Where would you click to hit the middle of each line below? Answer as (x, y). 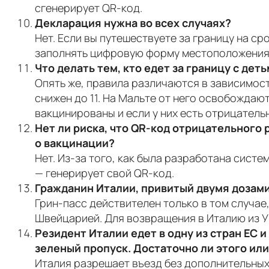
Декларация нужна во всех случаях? (133, 23)
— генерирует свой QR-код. (104, 173)
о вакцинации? (75, 143)
